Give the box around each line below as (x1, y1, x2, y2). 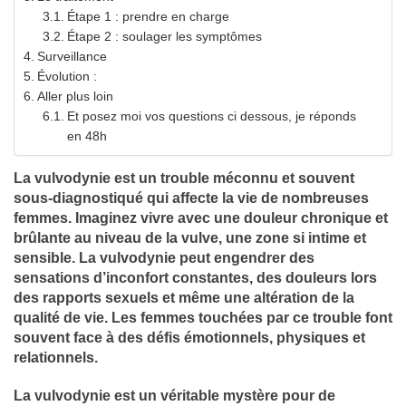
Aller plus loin (36, 88, 113, 103)
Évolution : (36, 68, 97, 83)
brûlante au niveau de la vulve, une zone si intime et (14, 229, 366, 246)
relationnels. (14, 349, 98, 365)
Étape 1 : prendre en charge (66, 8, 229, 24)
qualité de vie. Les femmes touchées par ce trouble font (14, 309, 392, 325)
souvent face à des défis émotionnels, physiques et (14, 329, 365, 345)
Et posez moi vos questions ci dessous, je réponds (66, 108, 356, 123)
